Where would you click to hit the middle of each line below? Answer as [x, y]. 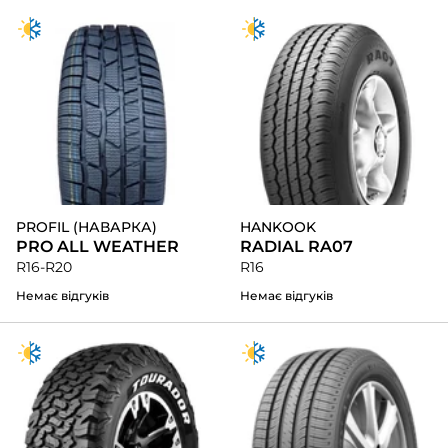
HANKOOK [278, 227]
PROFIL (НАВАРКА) [86, 227]
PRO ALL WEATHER [97, 247]
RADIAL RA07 [296, 247]
